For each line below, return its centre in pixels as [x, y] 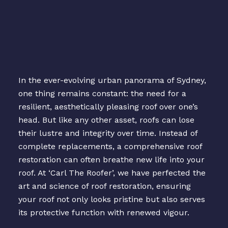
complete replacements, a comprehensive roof [110, 147]
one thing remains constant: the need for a [102, 94]
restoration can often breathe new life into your [111, 160]
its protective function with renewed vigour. [104, 213]
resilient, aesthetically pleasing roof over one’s [108, 107]
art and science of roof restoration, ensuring [104, 186]
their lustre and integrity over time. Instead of [108, 133]
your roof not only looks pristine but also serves [111, 199]
